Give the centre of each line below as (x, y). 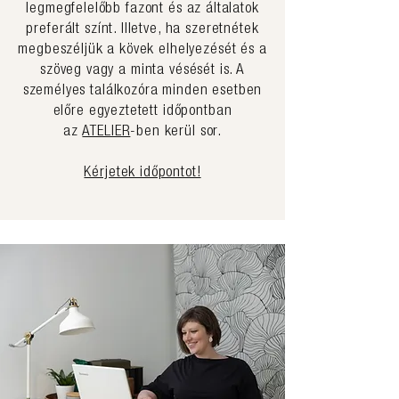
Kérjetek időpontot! (142, 173)
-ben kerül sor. (176, 132)
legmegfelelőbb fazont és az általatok (142, 9)
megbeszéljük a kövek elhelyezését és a (142, 50)
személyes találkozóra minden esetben (142, 91)
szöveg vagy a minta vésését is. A (142, 71)
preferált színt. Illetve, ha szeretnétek (142, 30)
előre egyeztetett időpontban (142, 112)
